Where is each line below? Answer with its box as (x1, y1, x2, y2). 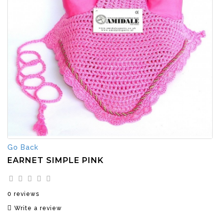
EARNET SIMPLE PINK (7, 155, 104, 165)
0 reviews (7, 190, 39, 197)
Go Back (7, 143, 38, 151)
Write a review (14, 204, 62, 212)
